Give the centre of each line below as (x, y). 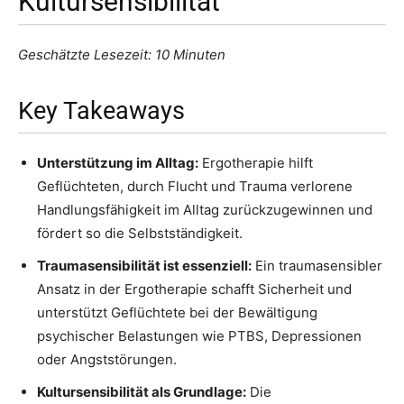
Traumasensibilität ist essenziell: (144, 266)
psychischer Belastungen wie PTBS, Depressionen (199, 336)
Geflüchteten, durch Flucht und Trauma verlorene (195, 187)
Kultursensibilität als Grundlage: (142, 392)
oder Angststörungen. (107, 360)
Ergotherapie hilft (256, 163)
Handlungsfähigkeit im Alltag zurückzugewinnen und (205, 210)
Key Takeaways (101, 111)
